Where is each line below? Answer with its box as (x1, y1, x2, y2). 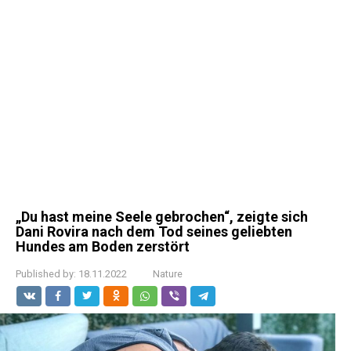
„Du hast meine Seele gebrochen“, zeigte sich (16, 208, 308, 225)
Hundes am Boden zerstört (16, 238, 190, 255)
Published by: (16, 268, 76, 280)
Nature (153, 268, 183, 280)
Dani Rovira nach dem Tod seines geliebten (16, 223, 292, 240)
